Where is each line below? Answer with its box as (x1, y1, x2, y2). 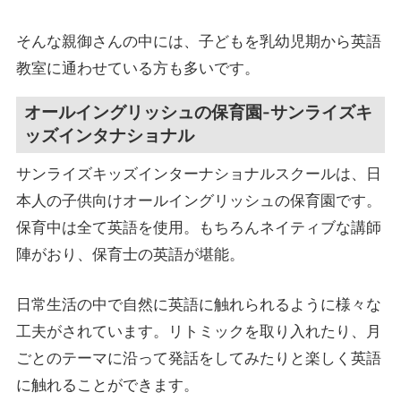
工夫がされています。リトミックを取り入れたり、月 (15, 321, 381, 340)
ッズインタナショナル (24, 125, 195, 147)
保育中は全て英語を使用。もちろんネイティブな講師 (15, 218, 381, 237)
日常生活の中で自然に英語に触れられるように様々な (15, 294, 381, 313)
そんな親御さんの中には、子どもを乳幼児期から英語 (15, 31, 381, 50)
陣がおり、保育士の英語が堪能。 (15, 245, 244, 264)
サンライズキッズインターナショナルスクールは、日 (15, 165, 381, 183)
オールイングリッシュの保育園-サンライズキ (24, 102, 373, 124)
